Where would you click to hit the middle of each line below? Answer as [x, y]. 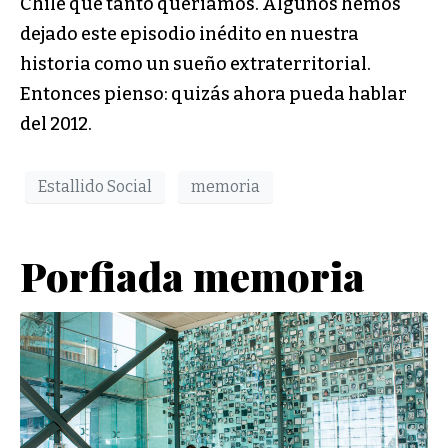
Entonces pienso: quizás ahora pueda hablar [213, 93]
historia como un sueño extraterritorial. [195, 63]
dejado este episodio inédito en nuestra [189, 33]
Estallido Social [95, 187]
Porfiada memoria [192, 275]
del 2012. [56, 123]
